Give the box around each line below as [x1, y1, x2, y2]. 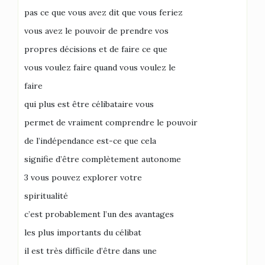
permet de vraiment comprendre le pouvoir [24, 117, 198, 128]
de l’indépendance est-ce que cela [24, 135, 156, 146]
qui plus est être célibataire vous [24, 99, 154, 109]
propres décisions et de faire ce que [24, 44, 167, 54]
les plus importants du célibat [24, 227, 141, 238]
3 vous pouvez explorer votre [24, 172, 142, 183]
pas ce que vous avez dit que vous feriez [24, 7, 183, 18]
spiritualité [24, 190, 68, 201]
